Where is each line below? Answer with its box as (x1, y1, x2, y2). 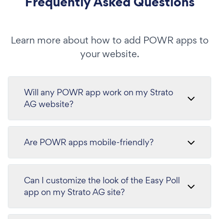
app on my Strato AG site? (24, 186, 125, 197)
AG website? (24, 98, 73, 109)
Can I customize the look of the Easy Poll (24, 175, 180, 186)
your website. (80, 47, 139, 60)
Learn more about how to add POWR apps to (10, 34, 209, 46)
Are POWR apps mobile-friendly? (24, 136, 153, 148)
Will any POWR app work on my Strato (24, 87, 173, 98)
